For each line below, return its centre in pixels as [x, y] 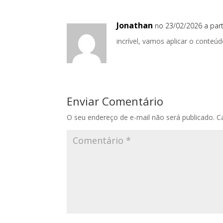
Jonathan [135, 25]
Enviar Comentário [115, 101]
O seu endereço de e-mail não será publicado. [141, 117]
